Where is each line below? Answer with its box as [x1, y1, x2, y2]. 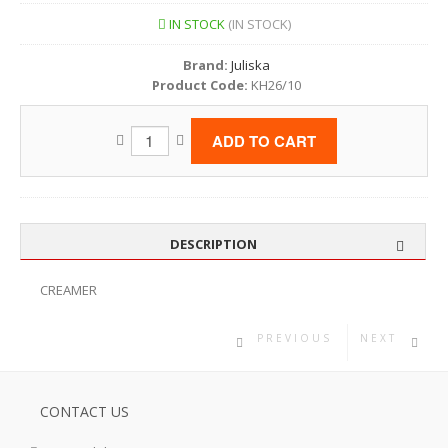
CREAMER [40, 281, 97, 300]
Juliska [231, 56, 270, 75]
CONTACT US [40, 402, 129, 422]
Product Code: [152, 76, 248, 95]
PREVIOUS [257, 331, 332, 346]
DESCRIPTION [169, 235, 257, 254]
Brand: [183, 56, 228, 75]
